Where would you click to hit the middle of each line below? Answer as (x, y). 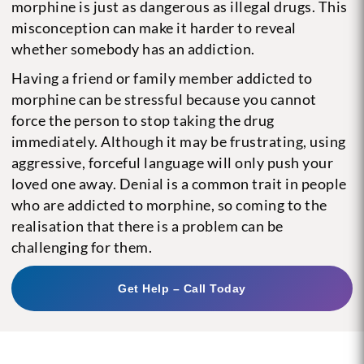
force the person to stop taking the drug (143, 120)
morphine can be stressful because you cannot (164, 99)
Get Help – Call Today (182, 288)
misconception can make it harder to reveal (154, 27)
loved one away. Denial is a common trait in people (179, 183)
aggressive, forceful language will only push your (172, 162)
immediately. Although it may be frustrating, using (178, 141)
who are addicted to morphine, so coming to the (169, 204)
